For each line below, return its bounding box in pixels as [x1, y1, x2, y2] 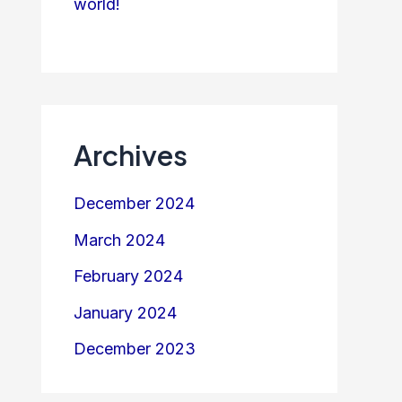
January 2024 [74, 302, 177, 322]
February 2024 [74, 267, 183, 286]
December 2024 [74, 194, 195, 214]
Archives [74, 137, 188, 172]
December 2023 [74, 339, 196, 359]
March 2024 [74, 230, 165, 249]
